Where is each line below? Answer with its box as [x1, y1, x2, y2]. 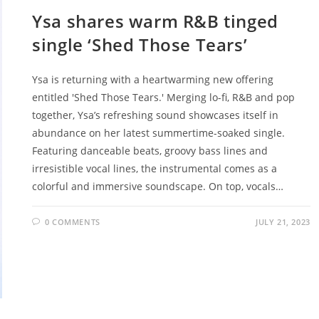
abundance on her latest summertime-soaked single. [32, 126, 286, 140]
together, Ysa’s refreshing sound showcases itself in [32, 108, 279, 122]
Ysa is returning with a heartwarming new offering [32, 73, 274, 87]
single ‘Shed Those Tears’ [32, 33, 248, 57]
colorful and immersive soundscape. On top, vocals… [32, 179, 284, 194]
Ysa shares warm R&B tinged [32, 9, 278, 33]
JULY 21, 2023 [256, 216, 310, 228]
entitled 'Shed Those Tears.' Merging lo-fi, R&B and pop [32, 90, 296, 105]
